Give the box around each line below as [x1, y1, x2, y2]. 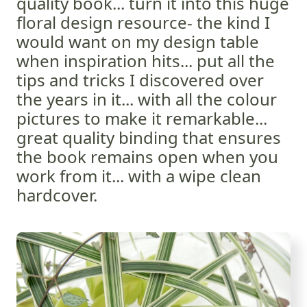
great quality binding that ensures [16, 126, 281, 149]
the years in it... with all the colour [16, 88, 277, 110]
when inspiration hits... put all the [16, 49, 275, 72]
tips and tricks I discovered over [16, 69, 264, 91]
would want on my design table [16, 30, 259, 53]
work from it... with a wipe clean [16, 164, 261, 187]
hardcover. [16, 184, 97, 206]
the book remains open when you [16, 145, 278, 168]
